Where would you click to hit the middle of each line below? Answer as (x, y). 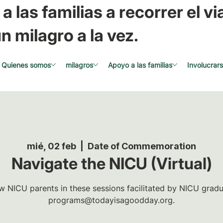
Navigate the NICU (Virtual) (111, 163)
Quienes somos (26, 65)
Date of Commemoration (142, 146)
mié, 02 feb (52, 146)
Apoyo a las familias (140, 65)
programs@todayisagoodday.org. (111, 200)
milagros (79, 65)
